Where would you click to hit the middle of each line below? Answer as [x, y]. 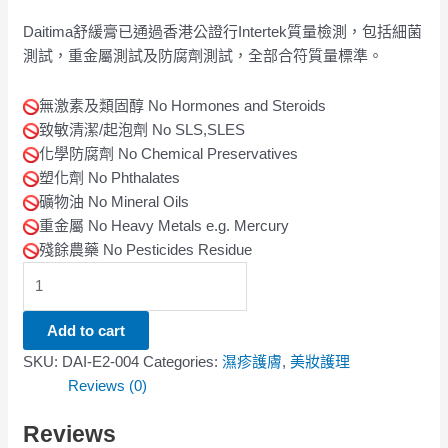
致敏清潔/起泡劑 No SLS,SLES [142, 130]
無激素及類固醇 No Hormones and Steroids [183, 106]
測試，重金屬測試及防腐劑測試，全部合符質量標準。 [203, 55]
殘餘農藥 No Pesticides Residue [146, 250]
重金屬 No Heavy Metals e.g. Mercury [164, 226]
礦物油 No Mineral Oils [114, 202]
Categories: [183, 361]
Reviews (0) [108, 385]
